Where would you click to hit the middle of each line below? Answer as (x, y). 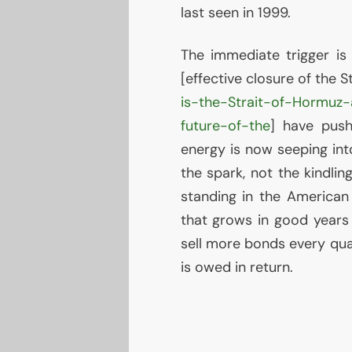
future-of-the (225, 125)
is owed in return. (236, 267)
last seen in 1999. (235, 12)
